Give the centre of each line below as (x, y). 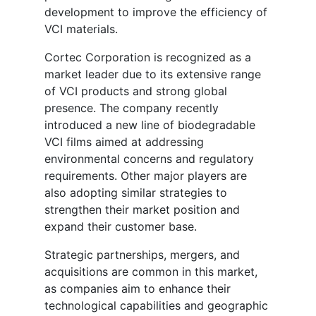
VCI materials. (81, 29)
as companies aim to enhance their (138, 289)
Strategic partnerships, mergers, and (142, 255)
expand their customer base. (121, 227)
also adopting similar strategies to (136, 193)
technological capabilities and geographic (156, 306)
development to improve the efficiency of (156, 12)
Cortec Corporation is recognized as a (148, 57)
